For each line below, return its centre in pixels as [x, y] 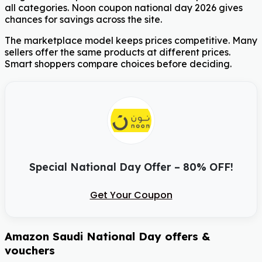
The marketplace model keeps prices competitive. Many [131, 41]
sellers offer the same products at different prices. [118, 52]
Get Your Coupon [131, 195]
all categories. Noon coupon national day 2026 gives [124, 8]
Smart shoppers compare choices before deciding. [118, 64]
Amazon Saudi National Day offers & [107, 237]
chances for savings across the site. [83, 20]
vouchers [30, 251]
